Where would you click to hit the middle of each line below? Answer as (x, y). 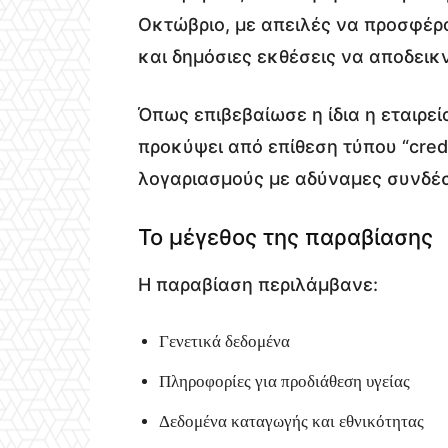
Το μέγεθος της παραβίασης (285, 236)
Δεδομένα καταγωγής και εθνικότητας (291, 421)
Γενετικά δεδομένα (224, 341)
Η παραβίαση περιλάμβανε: (258, 284)
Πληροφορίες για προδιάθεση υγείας (284, 381)
